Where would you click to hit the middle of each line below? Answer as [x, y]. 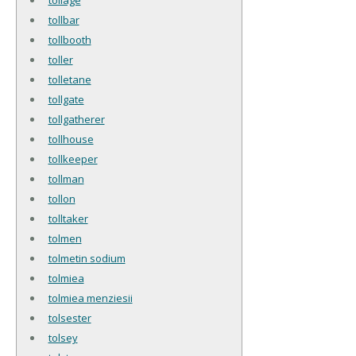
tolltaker [68, 218]
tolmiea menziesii [90, 298]
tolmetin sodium [87, 258]
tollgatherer [76, 119]
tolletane [70, 79]
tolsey [63, 337]
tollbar [64, 19]
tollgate [66, 99]
